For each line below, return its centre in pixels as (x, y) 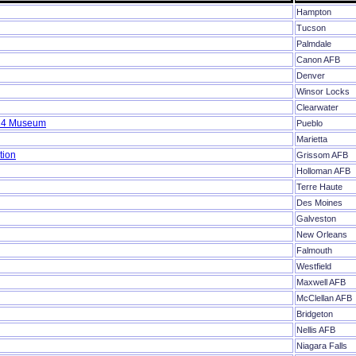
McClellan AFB (324, 298)
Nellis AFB (316, 330)
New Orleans (322, 235)
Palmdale (314, 44)
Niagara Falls (322, 346)
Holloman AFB (323, 171)
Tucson (311, 28)
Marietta (312, 139)
